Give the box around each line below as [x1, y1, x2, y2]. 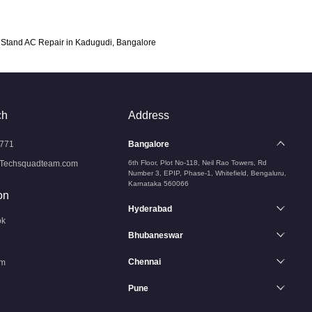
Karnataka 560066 [128, 180, 189, 187]
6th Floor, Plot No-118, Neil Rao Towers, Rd [128, 159, 267, 166]
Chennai [128, 257, 161, 267]
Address [128, 109, 169, 121]
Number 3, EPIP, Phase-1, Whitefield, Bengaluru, [128, 169, 286, 177]
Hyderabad [128, 204, 172, 214]
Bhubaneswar [128, 231, 183, 240]
